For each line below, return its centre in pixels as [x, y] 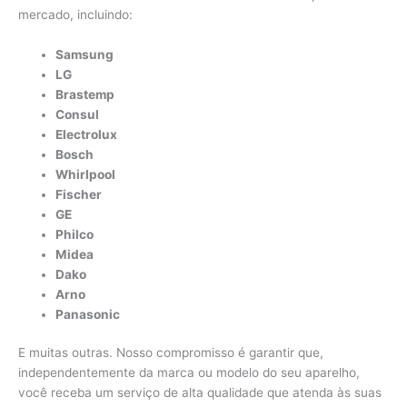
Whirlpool [86, 174]
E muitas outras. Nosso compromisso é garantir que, [171, 353]
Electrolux [87, 134]
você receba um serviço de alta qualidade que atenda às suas [200, 393]
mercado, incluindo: [75, 14]
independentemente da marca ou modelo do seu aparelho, [189, 373]
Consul [78, 114]
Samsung [85, 54]
